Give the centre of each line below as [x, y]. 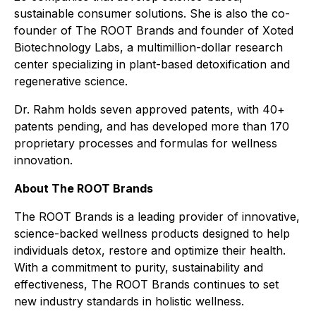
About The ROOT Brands [84, 188]
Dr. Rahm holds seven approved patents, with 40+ [150, 109]
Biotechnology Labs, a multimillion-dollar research [148, 47]
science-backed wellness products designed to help [152, 233]
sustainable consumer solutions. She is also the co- [152, 13]
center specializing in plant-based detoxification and [152, 64]
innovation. [43, 160]
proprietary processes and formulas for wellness [146, 143]
